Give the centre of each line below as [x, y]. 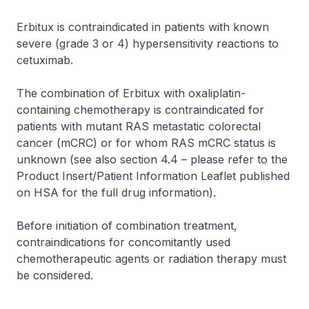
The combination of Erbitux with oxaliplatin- [131, 93]
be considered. [55, 275]
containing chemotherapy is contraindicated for [140, 110]
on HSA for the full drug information [113, 192]
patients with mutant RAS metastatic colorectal [139, 126]
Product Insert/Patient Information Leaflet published [153, 176]
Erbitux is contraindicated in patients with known [143, 27]
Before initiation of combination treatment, [127, 226]
